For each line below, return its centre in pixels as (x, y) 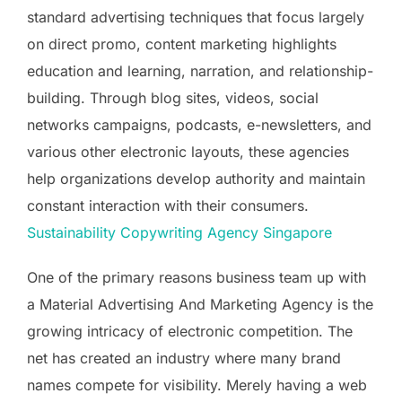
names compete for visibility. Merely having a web (197, 385)
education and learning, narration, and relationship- (200, 70)
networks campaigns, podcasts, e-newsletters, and (199, 124)
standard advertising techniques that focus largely (196, 17)
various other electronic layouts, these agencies (188, 151)
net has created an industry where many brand (184, 358)
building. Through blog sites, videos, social (173, 97)
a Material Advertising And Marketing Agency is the (200, 304)
